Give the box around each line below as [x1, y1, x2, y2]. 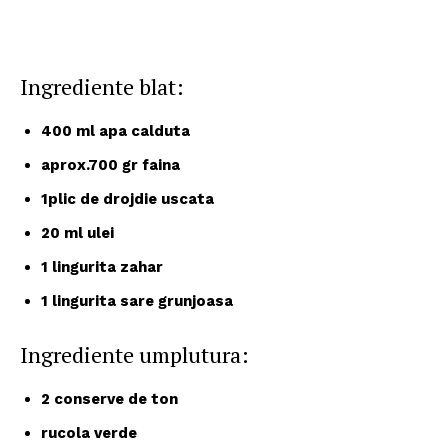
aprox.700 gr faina [41, 155, 180, 174]
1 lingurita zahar [41, 257, 163, 276]
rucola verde [41, 423, 137, 442]
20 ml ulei [41, 223, 114, 242]
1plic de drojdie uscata [41, 189, 214, 208]
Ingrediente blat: [20, 71, 184, 101]
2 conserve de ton [41, 389, 178, 408]
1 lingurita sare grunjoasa [41, 291, 233, 310]
